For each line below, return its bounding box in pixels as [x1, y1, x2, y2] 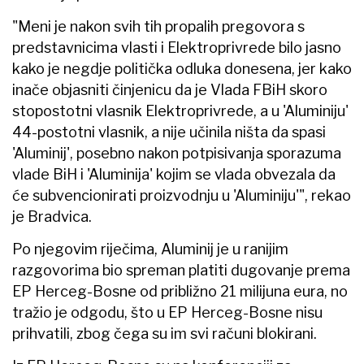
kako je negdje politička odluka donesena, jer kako [12, 59, 352, 77]
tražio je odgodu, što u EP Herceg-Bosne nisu [12, 303, 323, 321]
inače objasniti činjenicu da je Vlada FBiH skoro [12, 80, 327, 98]
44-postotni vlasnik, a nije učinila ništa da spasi [12, 123, 326, 141]
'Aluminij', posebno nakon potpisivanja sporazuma [12, 144, 341, 162]
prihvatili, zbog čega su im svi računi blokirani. [12, 324, 317, 342]
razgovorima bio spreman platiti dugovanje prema [12, 261, 350, 279]
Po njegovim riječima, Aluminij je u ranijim [12, 240, 288, 258]
